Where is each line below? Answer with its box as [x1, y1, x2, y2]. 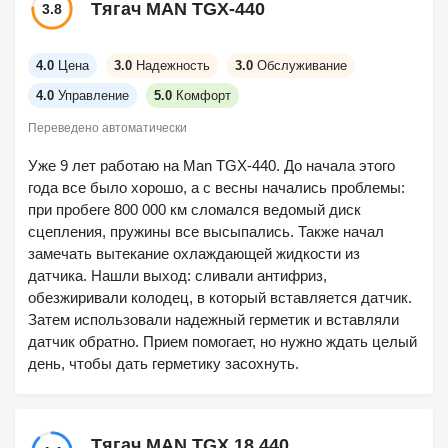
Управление [58, 88, 129, 103]
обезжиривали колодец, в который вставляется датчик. [28, 289, 412, 306]
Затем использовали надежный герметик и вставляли [28, 311, 399, 328]
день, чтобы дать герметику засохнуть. [28, 355, 299, 372]
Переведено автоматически [28, 121, 187, 135]
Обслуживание [257, 58, 347, 73]
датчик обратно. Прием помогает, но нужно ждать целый [28, 333, 417, 350]
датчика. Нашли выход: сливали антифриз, [28, 267, 327, 284]
